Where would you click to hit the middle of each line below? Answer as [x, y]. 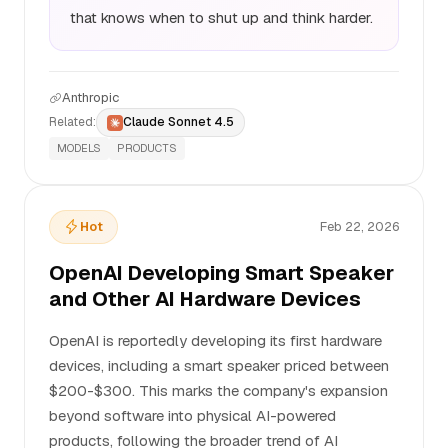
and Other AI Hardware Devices [205, 299]
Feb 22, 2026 [359, 226]
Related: [72, 122]
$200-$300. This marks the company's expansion [218, 390]
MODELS [79, 148]
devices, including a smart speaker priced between [219, 365]
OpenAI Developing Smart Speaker [221, 273]
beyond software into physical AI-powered [192, 415]
